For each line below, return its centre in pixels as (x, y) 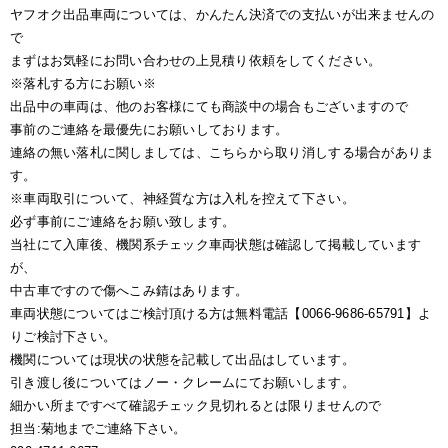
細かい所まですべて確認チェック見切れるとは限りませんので (196, 405)
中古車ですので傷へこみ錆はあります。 (129, 290)
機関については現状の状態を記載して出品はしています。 (182, 359)
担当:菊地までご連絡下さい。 (98, 428)
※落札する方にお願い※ (83, 83)
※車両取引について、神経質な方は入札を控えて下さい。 (182, 198)
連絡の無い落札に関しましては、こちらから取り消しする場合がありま (222, 152)
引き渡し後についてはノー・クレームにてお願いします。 (182, 382)
